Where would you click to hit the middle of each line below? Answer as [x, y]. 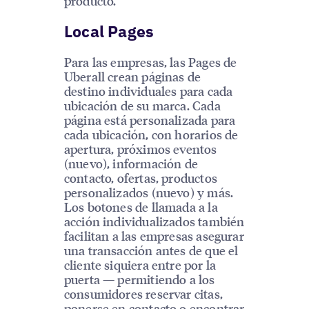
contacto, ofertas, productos [140, 178]
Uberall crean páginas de [132, 77]
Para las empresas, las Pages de [150, 62]
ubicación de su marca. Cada [142, 106]
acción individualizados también [154, 221]
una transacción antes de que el [151, 250]
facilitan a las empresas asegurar [154, 236]
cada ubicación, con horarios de [151, 134]
